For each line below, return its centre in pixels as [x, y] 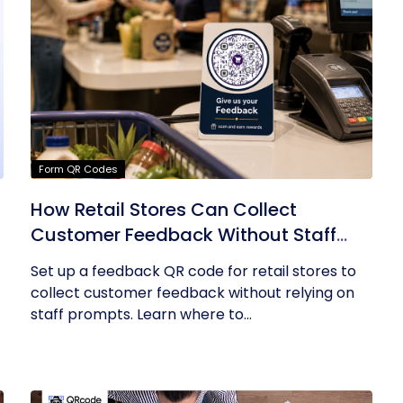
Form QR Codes [79, 169]
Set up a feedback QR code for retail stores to [194, 271]
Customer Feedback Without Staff [184, 235]
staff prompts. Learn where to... [142, 314]
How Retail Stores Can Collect [164, 210]
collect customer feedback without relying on [193, 293]
